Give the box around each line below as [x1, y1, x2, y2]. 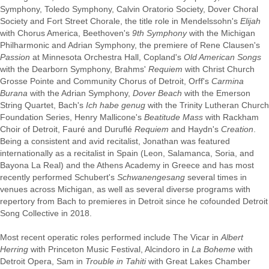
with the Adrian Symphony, [28, 88, 133, 98]
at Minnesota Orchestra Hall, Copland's [30, 52, 184, 62]
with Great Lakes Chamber [146, 256, 250, 266]
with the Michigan [187, 28, 255, 38]
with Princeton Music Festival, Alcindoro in [28, 244, 192, 254]
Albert [221, 232, 243, 242]
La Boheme [192, 244, 235, 254]
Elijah [240, 16, 261, 26]
